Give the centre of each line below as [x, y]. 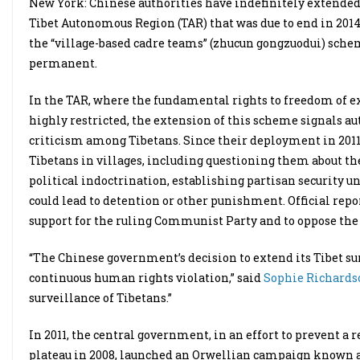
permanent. [63, 63]
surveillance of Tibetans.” [100, 298]
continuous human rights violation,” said [146, 278]
